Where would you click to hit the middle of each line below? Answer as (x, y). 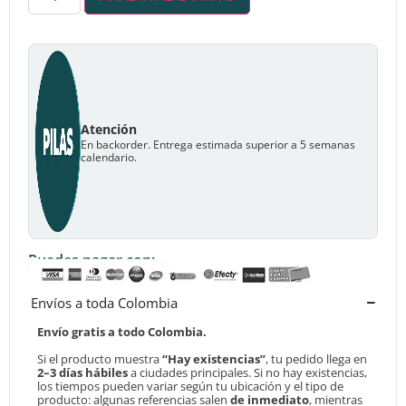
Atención (109, 129)
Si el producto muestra (100, 358)
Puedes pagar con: (92, 260)
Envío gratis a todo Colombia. (122, 331)
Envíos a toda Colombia (104, 302)
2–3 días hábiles (82, 372)
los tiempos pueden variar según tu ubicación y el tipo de (190, 386)
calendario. (109, 157)
